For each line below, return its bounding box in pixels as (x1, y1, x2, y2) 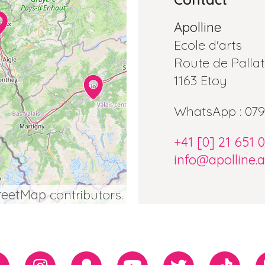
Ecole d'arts (174, 36, 242, 53)
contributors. (46, 186, 123, 203)
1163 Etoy (174, 72, 227, 89)
